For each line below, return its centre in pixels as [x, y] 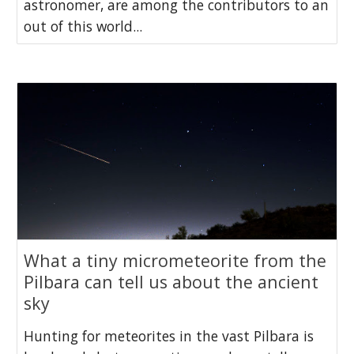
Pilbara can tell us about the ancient [171, 282]
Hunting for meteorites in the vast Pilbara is [169, 336]
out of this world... [83, 26]
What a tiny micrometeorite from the [175, 261]
